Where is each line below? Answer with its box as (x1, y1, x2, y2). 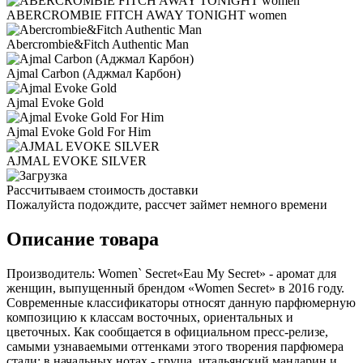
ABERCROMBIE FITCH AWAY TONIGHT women (6, 7, 287, 22)
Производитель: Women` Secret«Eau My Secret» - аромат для (6, 266, 336, 280)
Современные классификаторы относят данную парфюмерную (6, 295, 356, 310)
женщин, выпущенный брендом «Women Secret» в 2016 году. (6, 280, 344, 295)
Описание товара (6, 228, 159, 250)
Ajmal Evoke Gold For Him (6, 124, 151, 139)
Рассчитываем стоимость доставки (6, 182, 199, 197)
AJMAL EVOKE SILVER (6, 153, 147, 168)
